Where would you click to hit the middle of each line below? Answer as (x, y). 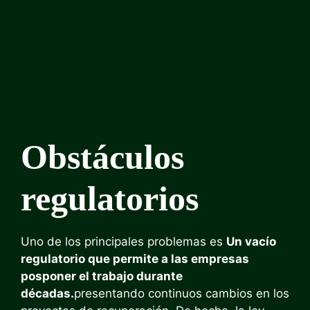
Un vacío (251, 241)
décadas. (47, 293)
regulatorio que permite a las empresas (135, 258)
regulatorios (110, 198)
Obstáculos (102, 157)
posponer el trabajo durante (102, 276)
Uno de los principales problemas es (124, 241)
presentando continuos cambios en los (182, 293)
